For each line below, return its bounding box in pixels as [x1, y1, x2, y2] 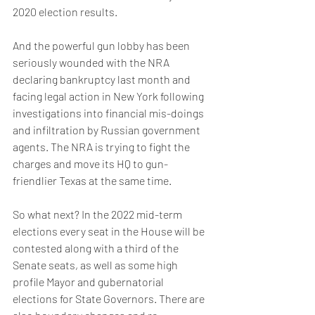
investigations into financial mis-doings [13, 106, 206, 120]
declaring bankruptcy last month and [13, 72, 193, 86]
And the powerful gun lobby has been [13, 39, 192, 52]
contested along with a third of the [13, 241, 181, 255]
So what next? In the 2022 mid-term [13, 207, 184, 221]
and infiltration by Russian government [13, 123, 202, 136]
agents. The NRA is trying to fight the [13, 140, 192, 153]
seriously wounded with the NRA [13, 56, 172, 69]
